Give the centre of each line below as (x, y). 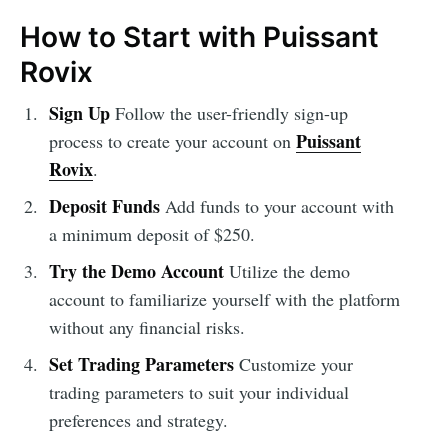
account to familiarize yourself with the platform (224, 298)
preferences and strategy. (138, 419)
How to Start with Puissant (199, 37)
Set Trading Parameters (141, 363)
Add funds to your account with (276, 205)
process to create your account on (172, 140)
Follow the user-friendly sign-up (228, 112)
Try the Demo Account (136, 270)
